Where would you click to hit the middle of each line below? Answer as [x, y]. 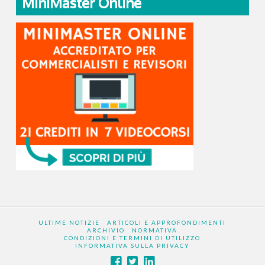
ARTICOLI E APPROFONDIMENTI [167, 223]
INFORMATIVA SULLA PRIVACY [132, 246]
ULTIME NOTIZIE [70, 223]
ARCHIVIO [106, 230]
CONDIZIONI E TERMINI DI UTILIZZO [132, 238]
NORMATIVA [155, 230]
